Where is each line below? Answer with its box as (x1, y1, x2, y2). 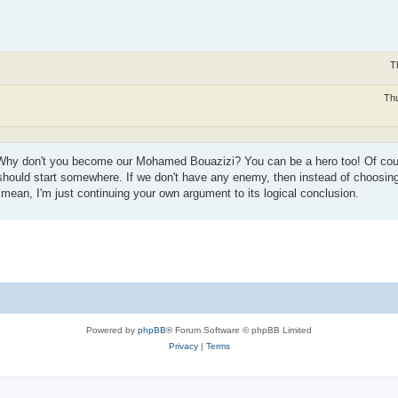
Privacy (168, 341, 198, 352)
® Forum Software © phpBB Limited (166, 325, 312, 336)
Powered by (86, 325, 138, 336)
